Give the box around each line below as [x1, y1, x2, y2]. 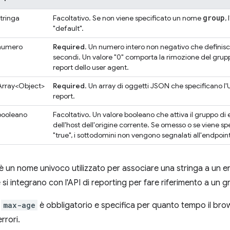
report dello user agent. [53, 63, 129, 72]
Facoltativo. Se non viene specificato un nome [53, 13, 203, 23]
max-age [3, 200, 35, 210]
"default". [53, 24, 84, 33]
